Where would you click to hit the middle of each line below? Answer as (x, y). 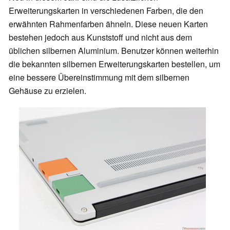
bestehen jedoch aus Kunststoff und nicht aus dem (100, 37)
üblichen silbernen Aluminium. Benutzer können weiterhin (114, 50)
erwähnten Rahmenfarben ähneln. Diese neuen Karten (108, 24)
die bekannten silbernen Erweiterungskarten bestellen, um (114, 64)
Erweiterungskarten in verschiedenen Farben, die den (106, 10)
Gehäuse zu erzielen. (47, 90)
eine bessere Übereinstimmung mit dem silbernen (99, 77)
